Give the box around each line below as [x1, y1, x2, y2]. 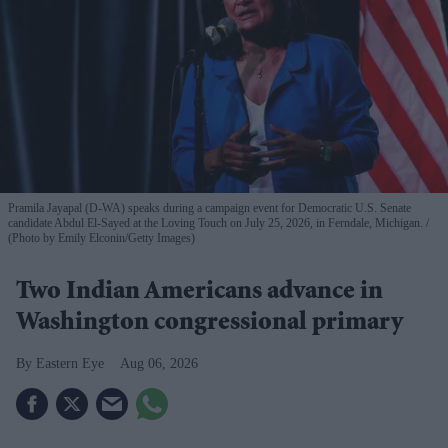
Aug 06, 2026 [120, 355, 198, 371]
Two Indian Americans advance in [16, 279, 383, 306]
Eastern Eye [36, 355, 104, 371]
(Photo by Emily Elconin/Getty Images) [8, 230, 195, 245]
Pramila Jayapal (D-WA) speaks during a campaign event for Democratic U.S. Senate [8, 200, 411, 215]
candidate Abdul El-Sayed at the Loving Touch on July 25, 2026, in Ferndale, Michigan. [8, 215, 426, 230]
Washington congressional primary [16, 310, 403, 337]
